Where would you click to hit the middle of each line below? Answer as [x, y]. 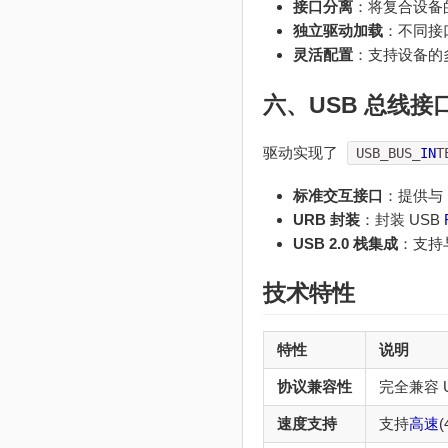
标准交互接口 [337, 195]
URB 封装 [326, 219]
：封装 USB [401, 219]
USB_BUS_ [388, 152]
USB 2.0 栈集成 [345, 243]
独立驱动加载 [337, 31]
